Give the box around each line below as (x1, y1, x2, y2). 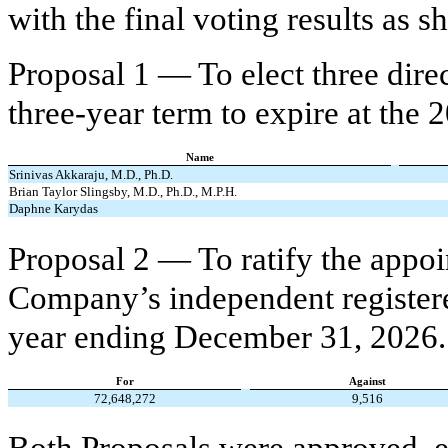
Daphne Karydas (9, 201, 99, 217)
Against (348, 375, 386, 387)
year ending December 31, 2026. (8, 318, 446, 355)
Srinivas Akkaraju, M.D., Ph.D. (9, 167, 174, 183)
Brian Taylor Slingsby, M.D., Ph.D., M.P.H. (9, 184, 238, 200)
